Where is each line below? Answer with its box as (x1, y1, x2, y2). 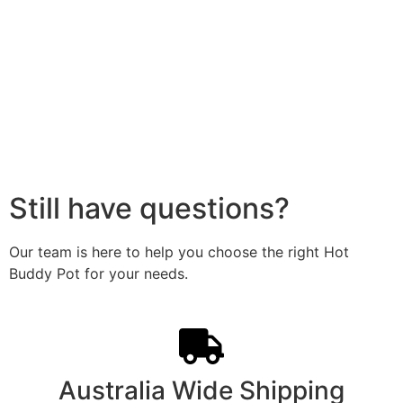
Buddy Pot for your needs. (9, 264, 188, 283)
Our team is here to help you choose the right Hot (9, 243, 349, 262)
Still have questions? (9, 191, 290, 227)
